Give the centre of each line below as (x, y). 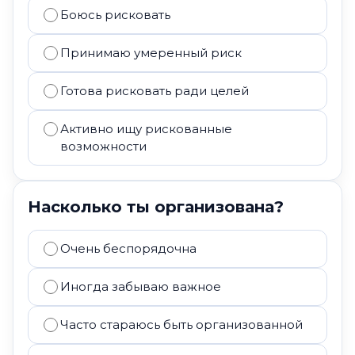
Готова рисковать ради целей (155, 91)
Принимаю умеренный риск (151, 53)
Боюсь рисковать (115, 15)
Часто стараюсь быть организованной (181, 324)
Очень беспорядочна (128, 248)
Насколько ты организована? (156, 207)
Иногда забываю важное (141, 286)
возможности (103, 146)
